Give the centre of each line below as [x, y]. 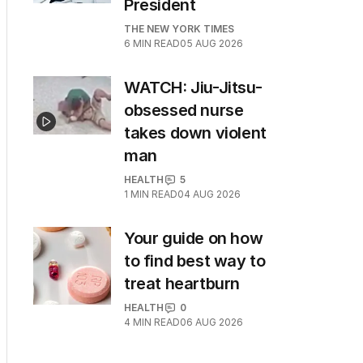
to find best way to [195, 261]
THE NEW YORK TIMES [179, 29]
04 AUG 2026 [209, 194]
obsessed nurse [184, 110]
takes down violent [195, 133]
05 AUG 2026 [211, 43]
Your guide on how [194, 238]
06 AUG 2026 [211, 322]
